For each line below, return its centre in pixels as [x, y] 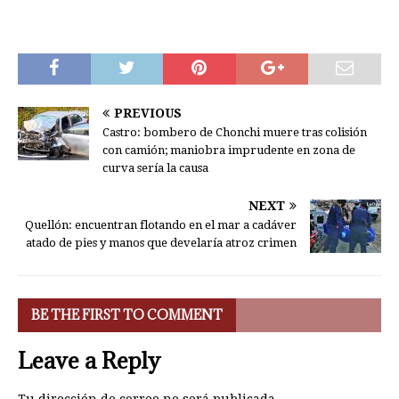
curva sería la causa [155, 168]
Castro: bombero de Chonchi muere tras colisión [235, 133]
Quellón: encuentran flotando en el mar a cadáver [161, 225]
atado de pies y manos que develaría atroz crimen [161, 243]
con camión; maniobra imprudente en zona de [229, 151]
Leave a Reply [89, 361]
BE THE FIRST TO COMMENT [127, 315]
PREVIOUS [148, 114]
